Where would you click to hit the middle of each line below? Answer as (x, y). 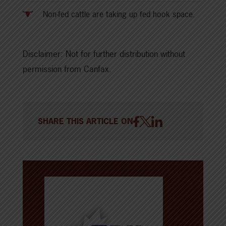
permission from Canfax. (68, 69)
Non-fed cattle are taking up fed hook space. (119, 14)
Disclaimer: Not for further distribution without (104, 54)
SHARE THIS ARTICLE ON (86, 121)
